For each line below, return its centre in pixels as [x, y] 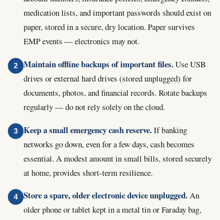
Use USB [190, 64]
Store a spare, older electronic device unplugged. [106, 195]
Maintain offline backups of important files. [98, 64]
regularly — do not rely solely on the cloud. [94, 107]
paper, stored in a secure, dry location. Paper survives [109, 27]
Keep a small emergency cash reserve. [88, 130]
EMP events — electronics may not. [82, 41]
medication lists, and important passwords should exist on [117, 13]
